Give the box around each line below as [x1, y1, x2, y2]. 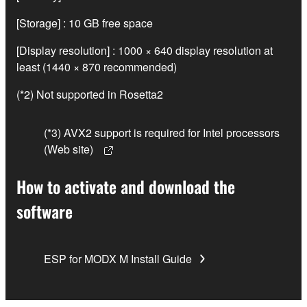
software [16, 198, 73, 223]
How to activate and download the [16, 173, 235, 199]
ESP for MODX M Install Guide [44, 250, 192, 267]
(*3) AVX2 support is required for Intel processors [44, 124, 280, 140]
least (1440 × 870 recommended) [16, 58, 177, 75]
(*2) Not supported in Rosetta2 [16, 86, 163, 102]
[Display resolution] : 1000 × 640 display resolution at [16, 42, 273, 58]
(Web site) [44, 140, 96, 157]
